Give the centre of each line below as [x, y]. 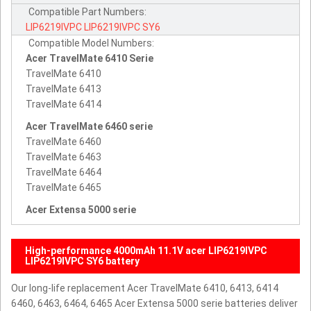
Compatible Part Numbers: [87, 12]
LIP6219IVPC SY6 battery [82, 261]
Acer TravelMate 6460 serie [89, 127]
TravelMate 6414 [64, 104]
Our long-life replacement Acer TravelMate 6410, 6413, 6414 [145, 288]
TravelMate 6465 [64, 188]
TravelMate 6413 [64, 89]
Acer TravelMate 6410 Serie [90, 59]
